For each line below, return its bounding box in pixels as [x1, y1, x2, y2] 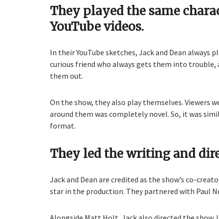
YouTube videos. [50, 19, 144, 35]
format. [50, 121, 76, 131]
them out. [50, 71, 83, 81]
